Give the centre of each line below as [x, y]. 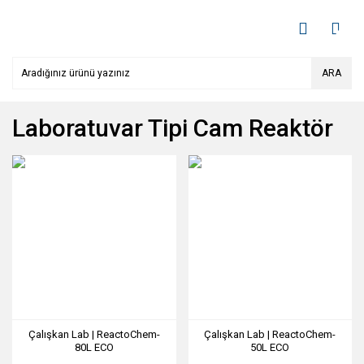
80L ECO [94, 347]
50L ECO [270, 347]
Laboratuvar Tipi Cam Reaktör [173, 128]
